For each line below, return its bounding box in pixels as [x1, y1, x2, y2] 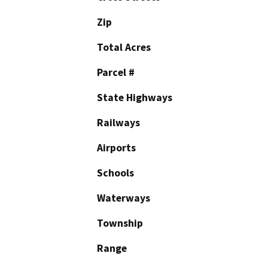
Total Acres [97, 41, 151, 54]
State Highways [97, 91, 172, 105]
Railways [97, 116, 140, 130]
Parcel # [97, 66, 135, 80]
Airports [97, 141, 136, 155]
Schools [97, 166, 134, 180]
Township [97, 217, 143, 230]
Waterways [97, 191, 150, 205]
